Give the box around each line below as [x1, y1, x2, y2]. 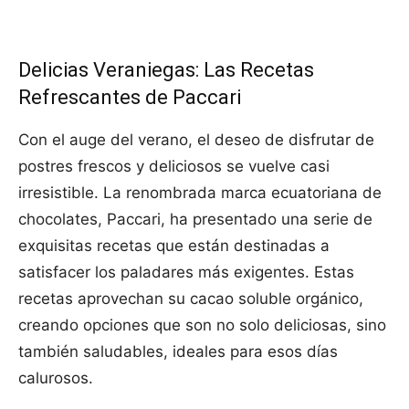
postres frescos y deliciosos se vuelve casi [18, 157, 330, 176]
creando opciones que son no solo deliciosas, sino [18, 316, 386, 335]
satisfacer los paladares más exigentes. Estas [18, 263, 354, 282]
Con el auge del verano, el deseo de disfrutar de [18, 131, 374, 150]
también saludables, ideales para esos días [18, 342, 338, 362]
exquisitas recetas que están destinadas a [18, 236, 330, 256]
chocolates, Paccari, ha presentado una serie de [18, 210, 372, 229]
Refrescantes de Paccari [18, 86, 241, 110]
